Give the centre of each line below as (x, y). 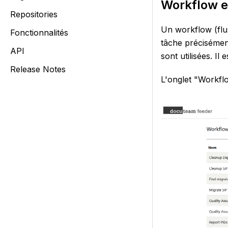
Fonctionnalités (39, 33)
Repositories (34, 14)
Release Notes (38, 69)
